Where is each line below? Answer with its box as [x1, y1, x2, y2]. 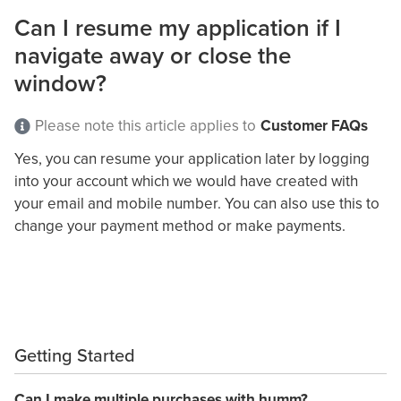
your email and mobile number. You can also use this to [14, 192, 380, 214]
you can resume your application [46, 147, 265, 169]
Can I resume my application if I [14, 10, 341, 44]
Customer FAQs [260, 114, 368, 136]
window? [14, 65, 107, 99]
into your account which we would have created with [14, 169, 358, 192]
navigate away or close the [14, 38, 291, 72]
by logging [299, 147, 370, 169]
